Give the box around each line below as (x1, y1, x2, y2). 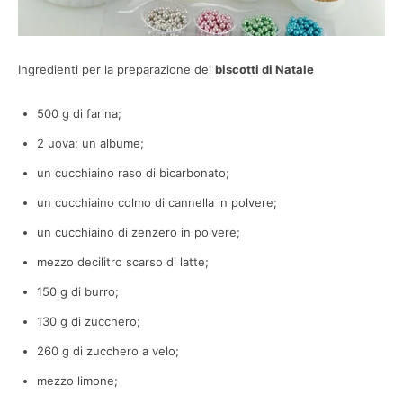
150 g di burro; (37, 283, 119, 299)
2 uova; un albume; (37, 135, 144, 150)
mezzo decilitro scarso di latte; (37, 254, 209, 269)
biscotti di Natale (215, 61, 314, 76)
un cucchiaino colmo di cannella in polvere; (37, 194, 277, 210)
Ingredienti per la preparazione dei (18, 61, 215, 76)
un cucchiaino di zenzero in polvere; (37, 224, 240, 239)
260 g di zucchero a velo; (37, 343, 179, 358)
